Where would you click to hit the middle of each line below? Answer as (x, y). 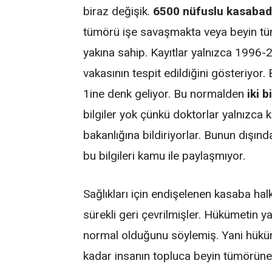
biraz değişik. (118, 12)
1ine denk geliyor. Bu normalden (165, 94)
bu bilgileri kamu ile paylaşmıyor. (165, 156)
